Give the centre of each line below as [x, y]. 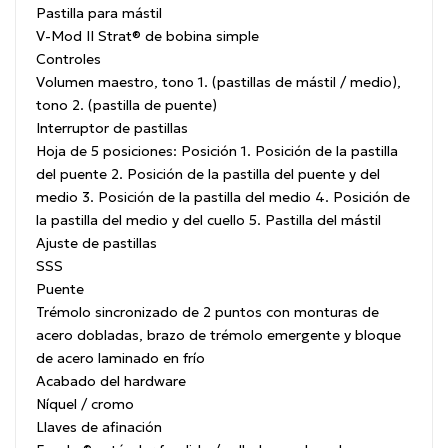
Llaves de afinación [99, 427]
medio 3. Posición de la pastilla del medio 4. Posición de [223, 197]
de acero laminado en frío [120, 358]
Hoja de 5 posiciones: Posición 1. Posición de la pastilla [217, 151]
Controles [68, 59]
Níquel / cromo [85, 404]
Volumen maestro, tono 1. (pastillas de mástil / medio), [218, 82]
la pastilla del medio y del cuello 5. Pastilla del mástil [208, 220]
